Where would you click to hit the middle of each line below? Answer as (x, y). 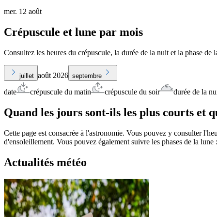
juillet (27, 76)
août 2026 (53, 76)
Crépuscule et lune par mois (73, 32)
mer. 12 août (23, 12)
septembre (87, 76)
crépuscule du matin (61, 92)
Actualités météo (45, 162)
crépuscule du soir (132, 92)
